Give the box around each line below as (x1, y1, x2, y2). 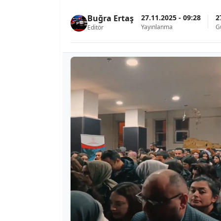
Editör (87, 23, 104, 32)
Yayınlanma (141, 22, 173, 31)
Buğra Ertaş (87, 13, 134, 24)
